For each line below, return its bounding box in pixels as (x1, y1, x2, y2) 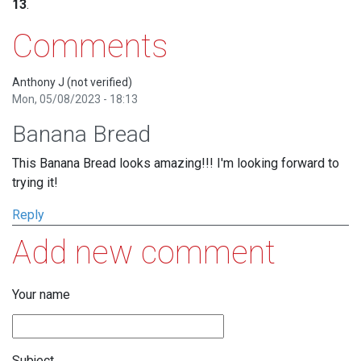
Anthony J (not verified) (12, 76, 132, 89)
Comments (12, 27, 168, 66)
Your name (12, 287, 70, 303)
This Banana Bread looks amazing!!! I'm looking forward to (12, 156, 339, 172)
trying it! (12, 175, 58, 191)
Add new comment (12, 234, 276, 272)
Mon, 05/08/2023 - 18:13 (12, 93, 138, 106)
